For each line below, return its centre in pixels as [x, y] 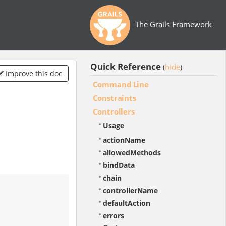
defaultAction [126, 203]
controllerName [130, 191]
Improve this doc [33, 73]
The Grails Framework [174, 24]
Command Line [121, 84]
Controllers [114, 111]
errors [113, 216]
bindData [119, 165]
